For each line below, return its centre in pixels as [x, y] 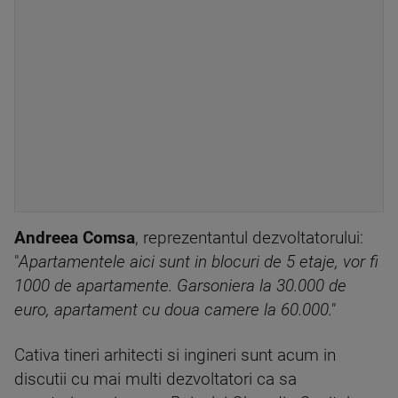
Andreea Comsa [75, 238]
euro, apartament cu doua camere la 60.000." [175, 310]
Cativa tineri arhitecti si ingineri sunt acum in [175, 355]
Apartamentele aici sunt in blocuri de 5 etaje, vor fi [199, 262]
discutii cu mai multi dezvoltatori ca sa [155, 379]
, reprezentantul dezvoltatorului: [249, 238]
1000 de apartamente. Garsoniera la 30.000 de [180, 286]
